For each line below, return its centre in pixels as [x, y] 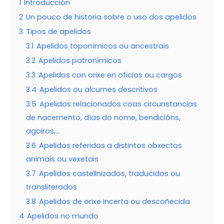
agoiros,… [43, 131]
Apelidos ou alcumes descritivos [98, 90]
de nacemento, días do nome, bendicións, [103, 118]
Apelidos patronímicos [80, 61]
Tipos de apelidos [58, 32]
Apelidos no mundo [63, 216]
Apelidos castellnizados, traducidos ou [109, 174]
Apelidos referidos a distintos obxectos [110, 146]
